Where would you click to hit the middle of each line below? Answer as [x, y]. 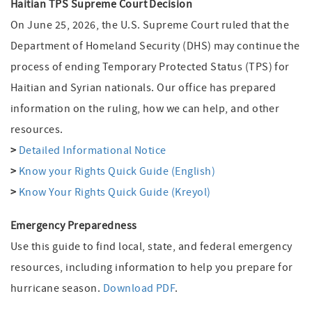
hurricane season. [57, 288]
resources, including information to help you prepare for [152, 267]
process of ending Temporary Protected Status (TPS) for [150, 67]
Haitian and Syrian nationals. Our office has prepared [143, 88]
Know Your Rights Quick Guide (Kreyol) [115, 192]
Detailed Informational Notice [92, 150]
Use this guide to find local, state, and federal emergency [151, 247]
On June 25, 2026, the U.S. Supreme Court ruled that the [150, 25]
